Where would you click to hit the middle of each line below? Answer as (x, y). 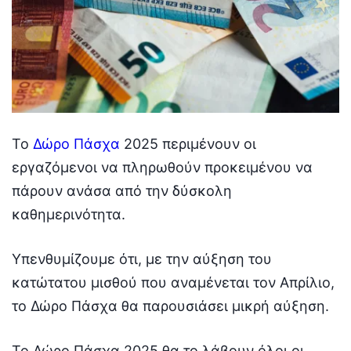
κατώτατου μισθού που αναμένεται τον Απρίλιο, (173, 282)
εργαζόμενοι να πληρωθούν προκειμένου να (162, 167)
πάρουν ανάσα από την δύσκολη (122, 190)
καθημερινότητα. (69, 214)
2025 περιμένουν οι (188, 143)
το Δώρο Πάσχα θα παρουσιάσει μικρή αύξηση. (170, 306)
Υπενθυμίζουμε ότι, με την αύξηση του (142, 259)
